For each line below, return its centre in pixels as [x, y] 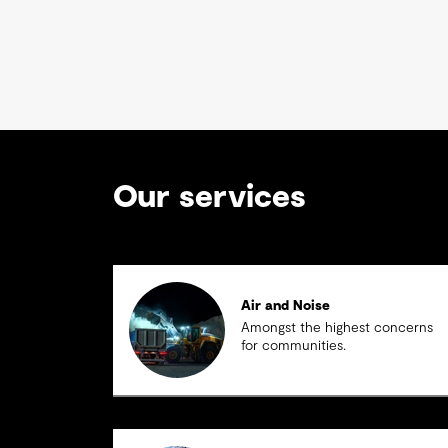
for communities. [294, 346]
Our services [210, 197]
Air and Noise [286, 306]
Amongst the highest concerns [337, 328]
